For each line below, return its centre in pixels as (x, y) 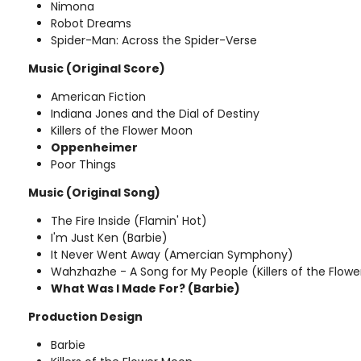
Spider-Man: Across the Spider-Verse (154, 40)
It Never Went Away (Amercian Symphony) (172, 254)
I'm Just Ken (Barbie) (109, 237)
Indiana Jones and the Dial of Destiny (155, 113)
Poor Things (83, 164)
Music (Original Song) (94, 192)
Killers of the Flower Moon (122, 130)
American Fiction (98, 96)
